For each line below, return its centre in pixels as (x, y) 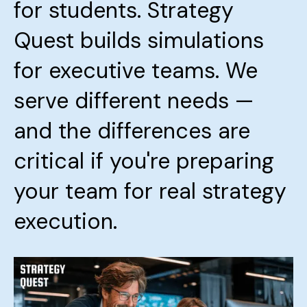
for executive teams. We (136, 71)
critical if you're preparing (144, 161)
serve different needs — (134, 101)
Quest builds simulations (139, 40)
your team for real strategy (150, 191)
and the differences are (132, 131)
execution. (65, 221)
